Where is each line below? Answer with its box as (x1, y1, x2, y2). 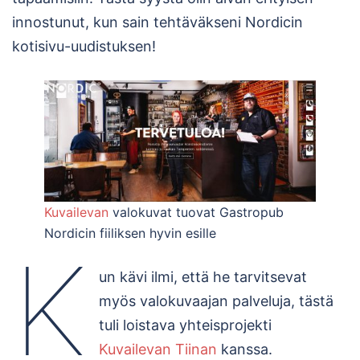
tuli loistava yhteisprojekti (99, 316, 272, 333)
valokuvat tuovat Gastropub (112, 203, 284, 220)
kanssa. (221, 340, 273, 358)
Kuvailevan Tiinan (99, 340, 222, 358)
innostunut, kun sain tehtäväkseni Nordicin (12, 14, 303, 31)
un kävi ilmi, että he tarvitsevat (99, 268, 308, 285)
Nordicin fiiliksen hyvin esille (44, 224, 216, 241)
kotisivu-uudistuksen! (12, 38, 156, 55)
